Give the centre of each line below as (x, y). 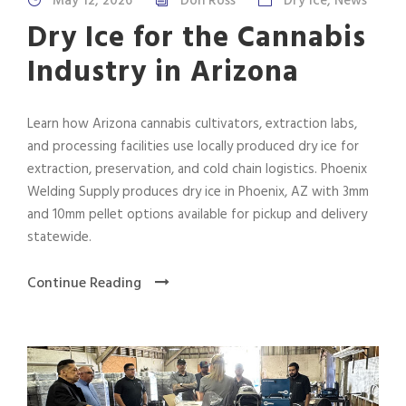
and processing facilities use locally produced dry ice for (193, 146)
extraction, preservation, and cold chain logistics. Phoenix (197, 169)
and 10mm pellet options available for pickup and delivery (197, 214)
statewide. (59, 237)
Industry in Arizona (163, 72)
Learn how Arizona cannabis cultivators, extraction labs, (192, 124)
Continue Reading (84, 283)
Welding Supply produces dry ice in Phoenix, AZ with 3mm (198, 192)
